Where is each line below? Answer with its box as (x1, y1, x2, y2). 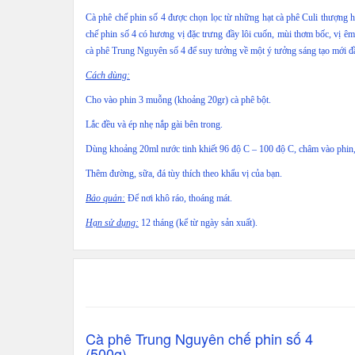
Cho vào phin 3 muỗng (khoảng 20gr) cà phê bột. (86, 94, 271, 106)
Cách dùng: (86, 70, 130, 82)
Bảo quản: (86, 193, 125, 204)
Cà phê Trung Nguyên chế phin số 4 (86, 328, 313, 349)
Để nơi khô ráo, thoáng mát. (125, 193, 232, 204)
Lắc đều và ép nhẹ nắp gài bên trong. (86, 119, 223, 131)
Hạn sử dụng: (86, 217, 139, 229)
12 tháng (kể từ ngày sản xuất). (139, 217, 258, 229)
